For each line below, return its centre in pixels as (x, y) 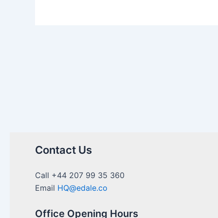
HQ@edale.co (82, 188)
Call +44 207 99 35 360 (80, 175)
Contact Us (64, 150)
